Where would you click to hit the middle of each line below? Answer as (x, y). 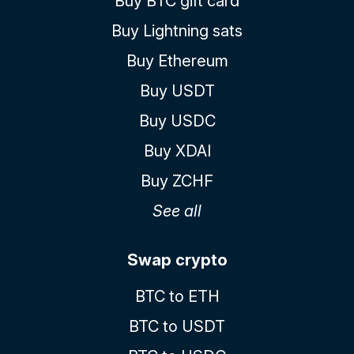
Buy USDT (177, 90)
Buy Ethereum (177, 60)
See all (177, 211)
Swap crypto (177, 260)
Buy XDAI (177, 151)
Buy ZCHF (177, 181)
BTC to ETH (177, 296)
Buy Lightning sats (177, 30)
